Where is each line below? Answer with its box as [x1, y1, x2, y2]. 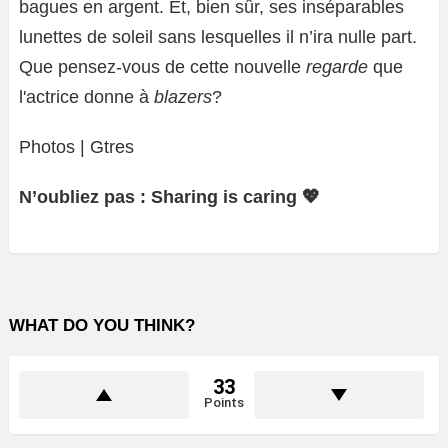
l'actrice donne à [19, 87, 154, 108]
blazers [154, 87, 212, 108]
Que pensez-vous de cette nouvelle [19, 57, 306, 78]
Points [204, 395, 244, 411]
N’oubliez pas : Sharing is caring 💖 [19, 187, 320, 208]
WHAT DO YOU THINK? [9, 316, 195, 336]
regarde [306, 57, 368, 78]
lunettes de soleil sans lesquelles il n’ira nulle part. [19, 27, 417, 48]
